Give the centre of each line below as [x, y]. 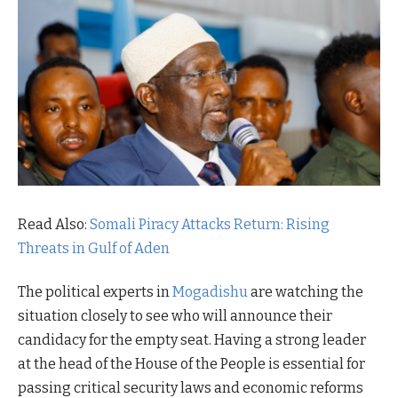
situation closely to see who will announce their [175, 316]
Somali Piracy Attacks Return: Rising [210, 225]
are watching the [306, 292]
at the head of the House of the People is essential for [191, 364]
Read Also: [54, 225]
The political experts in [95, 292]
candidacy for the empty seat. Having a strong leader [192, 340]
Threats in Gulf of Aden [94, 249]
